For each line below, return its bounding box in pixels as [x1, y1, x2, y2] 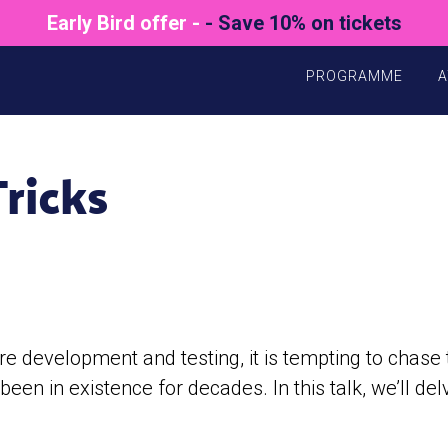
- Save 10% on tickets [204, 11, 402, 35]
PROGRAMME [306, 68, 403, 84]
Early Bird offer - [46, 11, 205, 35]
